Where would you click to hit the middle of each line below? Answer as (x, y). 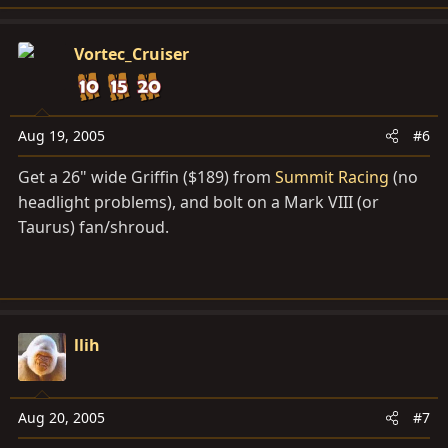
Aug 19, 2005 (61, 135)
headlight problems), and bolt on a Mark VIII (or (198, 202)
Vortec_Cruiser (131, 54)
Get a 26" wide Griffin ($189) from (146, 177)
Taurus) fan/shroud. (93, 227)
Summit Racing (332, 177)
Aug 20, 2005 (61, 417)
